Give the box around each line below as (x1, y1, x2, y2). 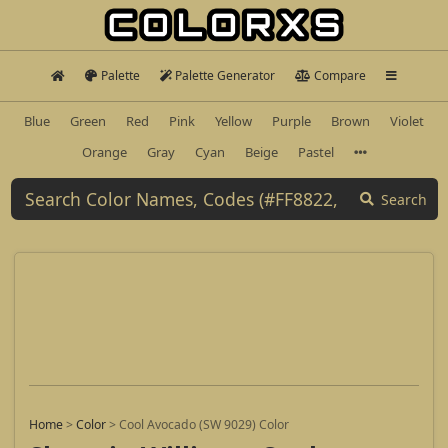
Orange (81, 142, 127, 161)
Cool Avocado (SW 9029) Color (119, 416, 289, 434)
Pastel (297, 142, 334, 161)
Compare (313, 67, 366, 84)
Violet (390, 111, 424, 130)
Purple (272, 111, 311, 130)
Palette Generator (175, 67, 276, 84)
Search (381, 189, 427, 209)
